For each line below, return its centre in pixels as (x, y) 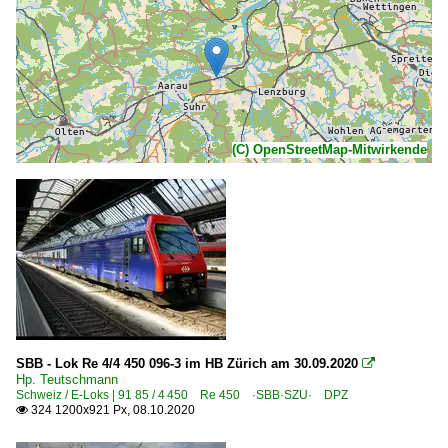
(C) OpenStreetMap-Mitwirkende (329, 149)
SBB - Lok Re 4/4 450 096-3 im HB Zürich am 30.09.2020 (187, 363)
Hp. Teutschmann (67, 379)
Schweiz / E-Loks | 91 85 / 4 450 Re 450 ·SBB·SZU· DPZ (182, 394)
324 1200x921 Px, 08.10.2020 (111, 409)
